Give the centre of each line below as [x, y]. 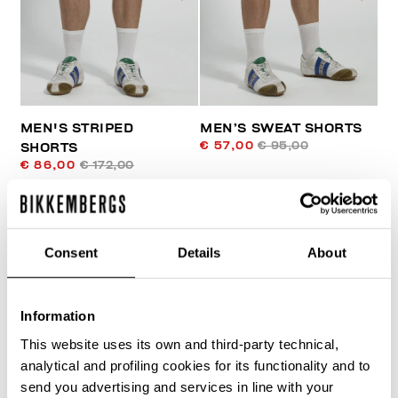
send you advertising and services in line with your [177, 386]
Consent [71, 252]
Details [199, 252]
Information [58, 315]
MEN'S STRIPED [77, 128]
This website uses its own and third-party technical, [179, 344]
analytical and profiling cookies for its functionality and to [195, 365]
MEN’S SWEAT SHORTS [281, 128]
